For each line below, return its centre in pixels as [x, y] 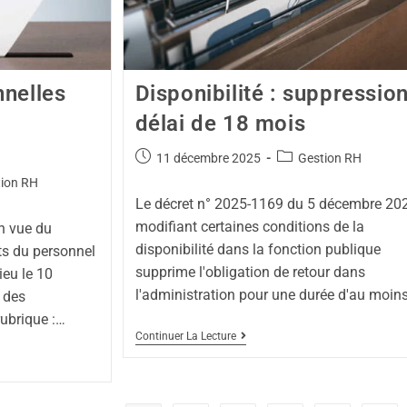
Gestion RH [329, 158]
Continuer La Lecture [185, 336]
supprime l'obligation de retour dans [250, 272]
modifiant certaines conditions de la [249, 226]
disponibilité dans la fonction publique [258, 249]
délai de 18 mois [220, 123]
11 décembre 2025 [208, 158]
